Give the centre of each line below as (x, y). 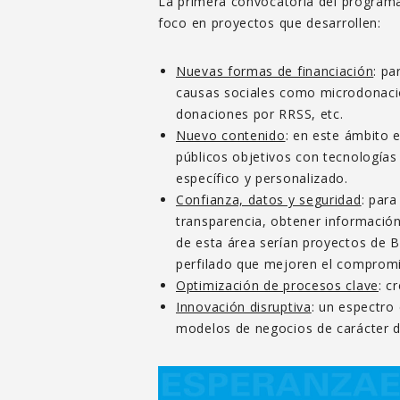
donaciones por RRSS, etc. (260, 113)
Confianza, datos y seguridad (269, 199)
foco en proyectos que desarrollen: (270, 22)
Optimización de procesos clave (277, 285)
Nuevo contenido (231, 135)
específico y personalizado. (262, 178)
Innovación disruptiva (244, 306)
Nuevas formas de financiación (275, 71)
